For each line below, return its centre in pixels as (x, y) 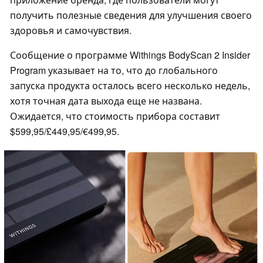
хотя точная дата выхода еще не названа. (106, 101)
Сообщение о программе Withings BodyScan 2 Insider (130, 55)
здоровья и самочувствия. (71, 31)
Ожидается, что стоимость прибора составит (115, 116)
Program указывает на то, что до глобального (114, 70)
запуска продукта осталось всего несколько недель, (130, 86)
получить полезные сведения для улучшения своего (131, 15)
